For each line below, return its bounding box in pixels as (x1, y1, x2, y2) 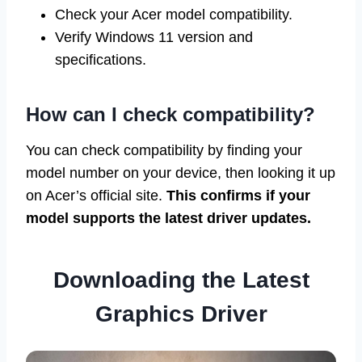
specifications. (55, 52, 146, 69)
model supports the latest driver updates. (26, 210, 311, 227)
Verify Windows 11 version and (55, 29, 253, 46)
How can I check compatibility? (26, 103, 315, 126)
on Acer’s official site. (26, 187, 166, 204)
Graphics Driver (95, 301, 267, 327)
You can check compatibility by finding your (26, 142, 302, 159)
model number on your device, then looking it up (26, 165, 335, 182)
